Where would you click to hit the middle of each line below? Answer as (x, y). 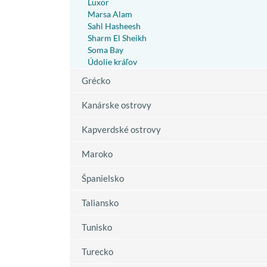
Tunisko (97, 227)
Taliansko (100, 202)
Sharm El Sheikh (117, 38)
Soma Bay (105, 49)
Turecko (97, 251)
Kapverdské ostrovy (121, 129)
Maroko (97, 153)
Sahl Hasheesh (114, 26)
